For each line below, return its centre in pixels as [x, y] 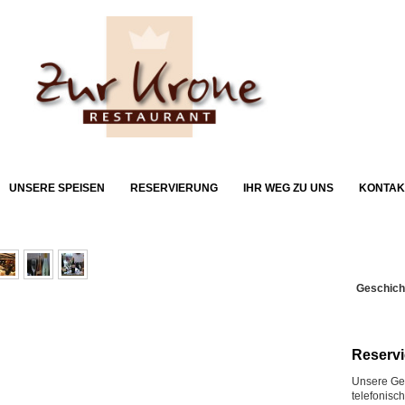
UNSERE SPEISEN [57, 188]
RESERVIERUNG [174, 188]
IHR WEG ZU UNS [288, 188]
